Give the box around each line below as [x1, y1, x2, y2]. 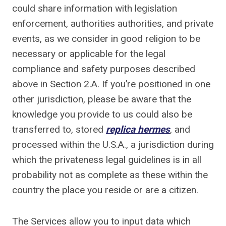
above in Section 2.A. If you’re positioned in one [12, 78, 210, 90]
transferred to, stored [12, 124, 106, 135]
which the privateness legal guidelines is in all [12, 154, 201, 165]
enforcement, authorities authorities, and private [12, 18, 213, 29]
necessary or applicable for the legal [12, 48, 165, 60]
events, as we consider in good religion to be [12, 33, 200, 44]
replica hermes [106, 124, 170, 135]
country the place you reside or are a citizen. [12, 184, 198, 196]
